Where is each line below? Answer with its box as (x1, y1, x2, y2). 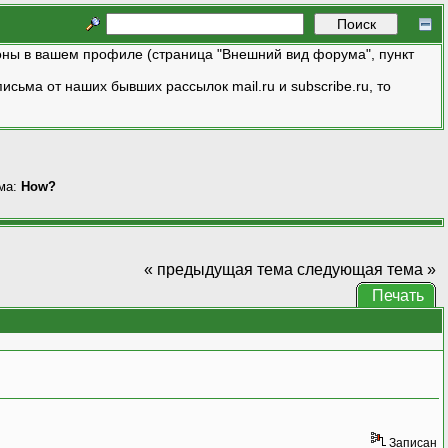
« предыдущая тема (143, 260, 293, 278)
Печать (371, 286, 424, 304)
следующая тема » (296, 260, 436, 278)
